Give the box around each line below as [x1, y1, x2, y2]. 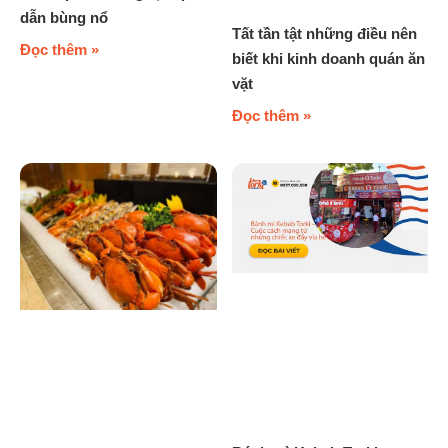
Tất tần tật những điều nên [231, 24, 417, 42]
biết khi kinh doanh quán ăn [231, 49, 425, 67]
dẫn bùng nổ [20, 8, 108, 26]
